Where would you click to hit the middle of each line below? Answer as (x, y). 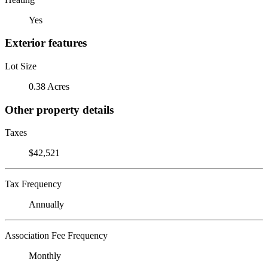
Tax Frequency (33, 184)
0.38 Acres (49, 86)
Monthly (45, 256)
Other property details (59, 109)
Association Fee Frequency (56, 236)
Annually (46, 205)
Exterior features (46, 43)
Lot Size (21, 66)
